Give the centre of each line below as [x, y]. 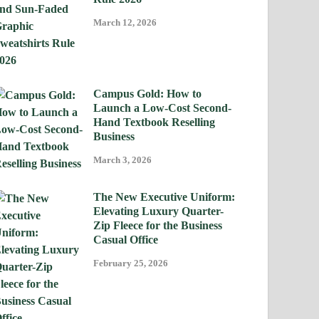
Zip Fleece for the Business [158, 226]
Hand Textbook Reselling [155, 122]
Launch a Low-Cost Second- [163, 108]
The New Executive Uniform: [164, 197]
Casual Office [126, 240]
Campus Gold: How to [148, 94]
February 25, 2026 [131, 263]
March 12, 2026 [125, 23]
